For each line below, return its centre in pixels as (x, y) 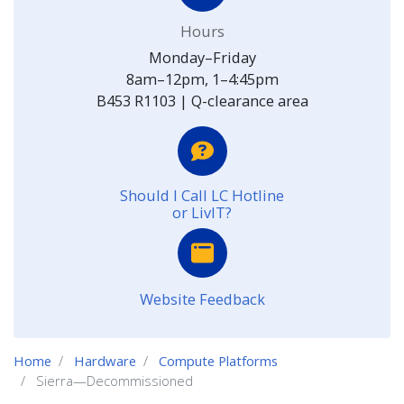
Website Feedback (202, 299)
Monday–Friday (202, 57)
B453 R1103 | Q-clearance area (202, 101)
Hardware (105, 361)
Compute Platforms (218, 361)
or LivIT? (202, 212)
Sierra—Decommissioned (113, 381)
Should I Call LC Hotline (202, 195)
